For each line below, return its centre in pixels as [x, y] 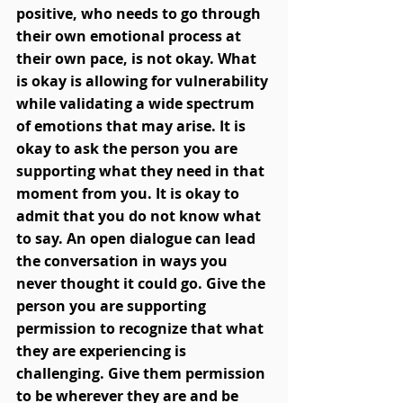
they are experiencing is [103, 351]
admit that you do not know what [140, 216]
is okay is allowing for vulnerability [144, 81]
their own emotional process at [130, 36]
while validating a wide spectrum [137, 104]
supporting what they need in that [142, 171]
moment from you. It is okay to [130, 194]
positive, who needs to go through [140, 14]
